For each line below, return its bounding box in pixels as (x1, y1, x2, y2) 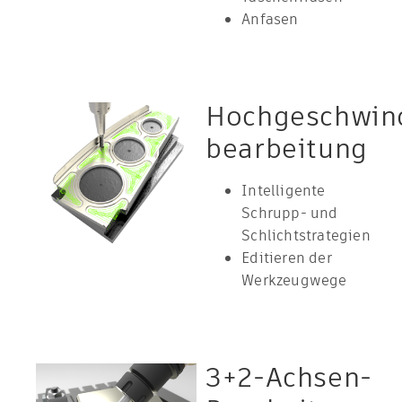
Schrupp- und (241, 203, 338, 223)
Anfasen (241, 9, 299, 30)
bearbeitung (205, 130, 368, 168)
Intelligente (241, 180, 326, 201)
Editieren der (241, 248, 332, 268)
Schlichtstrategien (241, 225, 371, 246)
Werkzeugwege (241, 270, 347, 291)
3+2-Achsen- (205, 359, 372, 397)
